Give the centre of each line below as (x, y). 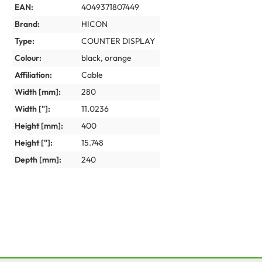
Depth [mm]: (38, 160)
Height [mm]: (39, 126)
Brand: (27, 24)
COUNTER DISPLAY (118, 41)
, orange (116, 58)
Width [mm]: (38, 92)
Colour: (28, 58)
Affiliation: (33, 75)
